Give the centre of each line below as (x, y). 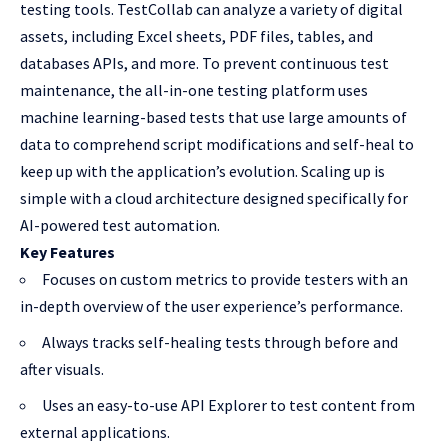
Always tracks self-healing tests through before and (220, 342)
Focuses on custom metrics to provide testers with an (225, 279)
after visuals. (62, 369)
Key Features (67, 252)
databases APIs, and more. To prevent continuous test (204, 63)
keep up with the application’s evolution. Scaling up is (202, 171)
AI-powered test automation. (120, 225)
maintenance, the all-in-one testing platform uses (194, 90)
